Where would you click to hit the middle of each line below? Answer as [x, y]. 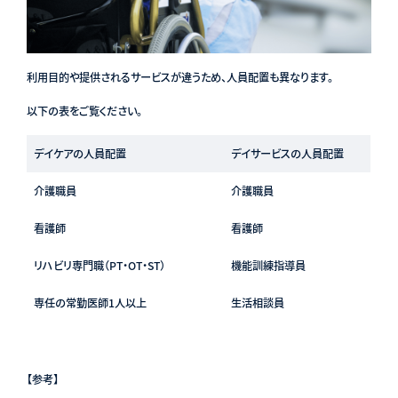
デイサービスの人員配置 [287, 154]
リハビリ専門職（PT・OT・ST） [99, 266]
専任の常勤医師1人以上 [90, 303]
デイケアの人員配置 [80, 154]
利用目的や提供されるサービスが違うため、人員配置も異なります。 [179, 78]
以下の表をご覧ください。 [84, 111]
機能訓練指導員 [268, 266]
